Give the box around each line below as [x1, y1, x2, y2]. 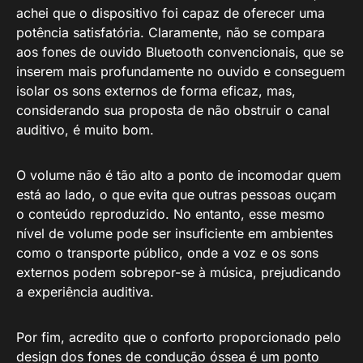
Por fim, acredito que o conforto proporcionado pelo [16, 329, 341, 345]
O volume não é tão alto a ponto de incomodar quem [16, 167, 341, 183]
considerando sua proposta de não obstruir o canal [16, 102, 330, 118]
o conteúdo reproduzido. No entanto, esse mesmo [16, 206, 325, 222]
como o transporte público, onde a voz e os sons [16, 245, 318, 261]
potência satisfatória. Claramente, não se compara [16, 24, 325, 41]
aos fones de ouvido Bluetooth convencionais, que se [16, 44, 344, 60]
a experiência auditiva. [16, 284, 154, 300]
